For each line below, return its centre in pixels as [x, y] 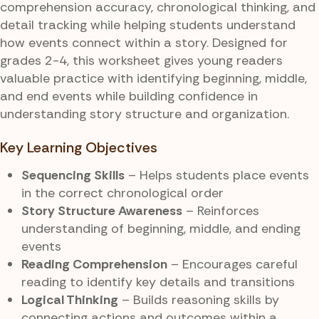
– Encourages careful [232, 265]
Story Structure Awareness [102, 211]
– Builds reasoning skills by [199, 300]
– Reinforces [221, 211]
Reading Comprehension [94, 265]
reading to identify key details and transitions [158, 282]
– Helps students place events [217, 176]
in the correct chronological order [122, 193]
